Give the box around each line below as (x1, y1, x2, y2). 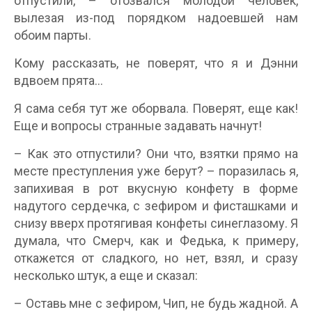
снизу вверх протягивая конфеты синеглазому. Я (14, 216, 298, 231)
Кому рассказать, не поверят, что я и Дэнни (14, 56, 298, 71)
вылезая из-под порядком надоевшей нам (14, 10, 298, 26)
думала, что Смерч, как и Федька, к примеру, (14, 233, 298, 249)
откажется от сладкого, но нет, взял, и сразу (14, 251, 298, 266)
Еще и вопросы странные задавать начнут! (14, 118, 262, 134)
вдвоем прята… (14, 73, 103, 88)
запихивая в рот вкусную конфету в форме (14, 181, 298, 196)
